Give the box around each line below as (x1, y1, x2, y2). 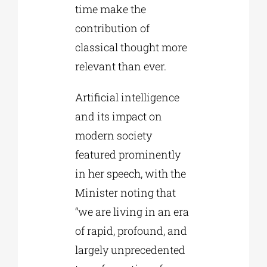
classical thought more (74, 40, 187, 55)
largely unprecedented (74, 243, 185, 257)
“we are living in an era (74, 204, 189, 219)
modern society (74, 128, 152, 143)
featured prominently (74, 147, 181, 162)
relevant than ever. (74, 59, 166, 74)
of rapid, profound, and (74, 223, 187, 238)
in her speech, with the (74, 166, 186, 181)
